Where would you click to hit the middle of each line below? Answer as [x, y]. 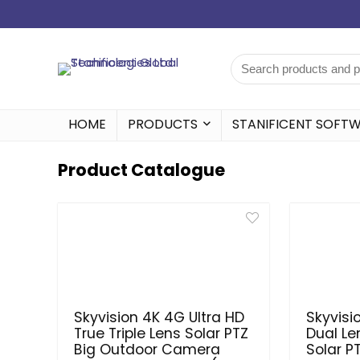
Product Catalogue [141, 170]
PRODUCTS [163, 124]
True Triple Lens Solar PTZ [162, 333]
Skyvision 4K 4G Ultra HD [160, 317]
